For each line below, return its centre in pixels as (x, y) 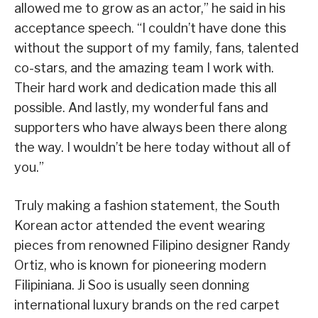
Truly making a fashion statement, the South (147, 205)
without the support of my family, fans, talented (157, 48)
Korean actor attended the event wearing (140, 225)
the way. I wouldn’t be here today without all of (153, 147)
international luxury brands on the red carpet (147, 305)
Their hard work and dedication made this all (146, 87)
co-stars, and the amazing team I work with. (144, 67)
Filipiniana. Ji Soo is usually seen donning (132, 285)
